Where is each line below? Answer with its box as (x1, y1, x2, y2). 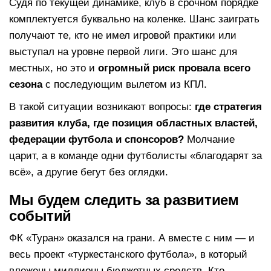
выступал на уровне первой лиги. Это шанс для (9, 45, 237, 57)
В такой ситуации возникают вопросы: (9, 100, 195, 113)
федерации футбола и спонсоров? (9, 133, 184, 145)
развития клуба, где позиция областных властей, (9, 117, 258, 129)
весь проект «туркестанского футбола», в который (9, 248, 247, 260)
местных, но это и (9, 62, 98, 74)
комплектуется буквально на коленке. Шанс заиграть (9, 13, 260, 25)
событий (9, 207, 71, 224)
